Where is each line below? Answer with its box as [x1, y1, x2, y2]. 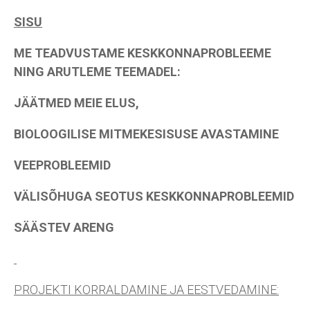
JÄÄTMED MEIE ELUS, [14, 95, 139, 110]
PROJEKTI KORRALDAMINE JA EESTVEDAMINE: [14, 282, 279, 297]
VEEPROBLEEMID [14, 158, 111, 172]
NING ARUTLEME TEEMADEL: [14, 64, 181, 79]
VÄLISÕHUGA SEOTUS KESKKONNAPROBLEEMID [14, 189, 294, 203]
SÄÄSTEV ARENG [14, 220, 114, 235]
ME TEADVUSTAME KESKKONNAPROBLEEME [14, 46, 271, 60]
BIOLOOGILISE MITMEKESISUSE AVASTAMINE [14, 127, 279, 141]
